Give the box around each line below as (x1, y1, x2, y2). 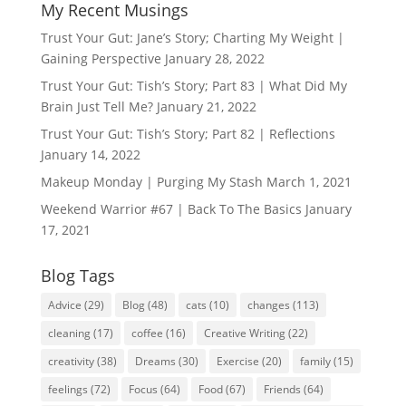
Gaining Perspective (40, 50, 161, 67)
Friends (263, 382, 301, 397)
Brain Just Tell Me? (40, 98, 153, 115)
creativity (47, 353, 94, 369)
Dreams (134, 353, 176, 369)
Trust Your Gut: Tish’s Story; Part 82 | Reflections (40, 125, 335, 142)
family (299, 353, 331, 369)
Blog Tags (40, 265, 115, 286)
